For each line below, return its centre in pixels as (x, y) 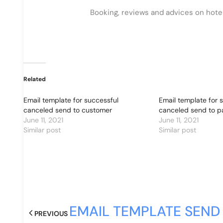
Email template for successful (71, 100)
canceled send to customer (68, 110)
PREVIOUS (51, 214)
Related (35, 79)
